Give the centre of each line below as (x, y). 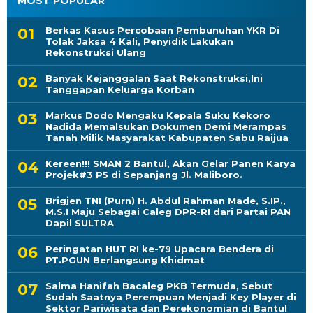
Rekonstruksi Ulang (96, 53)
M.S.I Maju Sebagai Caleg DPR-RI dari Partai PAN (168, 212)
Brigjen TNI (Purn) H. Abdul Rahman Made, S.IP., (166, 201)
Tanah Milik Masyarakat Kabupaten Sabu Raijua (167, 138)
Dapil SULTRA (80, 223)
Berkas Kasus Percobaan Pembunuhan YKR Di (162, 30)
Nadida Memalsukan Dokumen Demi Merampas (166, 127)
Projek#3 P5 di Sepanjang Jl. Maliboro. (144, 175)
